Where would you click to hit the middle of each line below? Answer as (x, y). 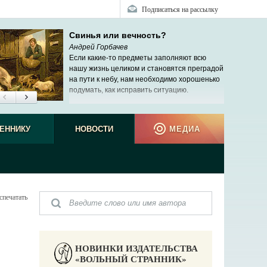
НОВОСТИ (94, 129)
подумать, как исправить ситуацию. (129, 90)
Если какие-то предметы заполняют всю (138, 58)
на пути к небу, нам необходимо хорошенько (145, 79)
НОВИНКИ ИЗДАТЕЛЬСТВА (136, 248)
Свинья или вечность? (118, 35)
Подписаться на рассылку (180, 9)
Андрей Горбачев (98, 47)
